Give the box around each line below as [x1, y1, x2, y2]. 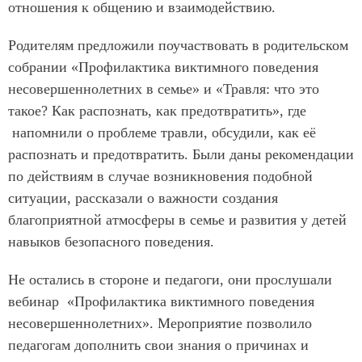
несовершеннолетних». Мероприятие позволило [8, 315, 312, 331]
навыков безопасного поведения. [8, 234, 214, 250]
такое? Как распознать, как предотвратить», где [8, 103, 314, 119]
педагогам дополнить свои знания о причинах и [8, 337, 309, 353]
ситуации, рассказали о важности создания [8, 190, 278, 206]
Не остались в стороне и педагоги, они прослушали [8, 271, 332, 288]
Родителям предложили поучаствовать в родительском [8, 37, 348, 53]
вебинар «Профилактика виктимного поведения [8, 293, 314, 309]
